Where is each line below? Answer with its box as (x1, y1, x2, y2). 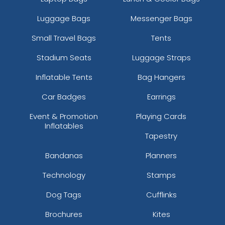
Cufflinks (146, 189, 177, 200)
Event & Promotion (30, 110, 98, 122)
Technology (42, 169, 85, 180)
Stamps (147, 169, 176, 180)
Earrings (147, 91, 176, 102)
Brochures (45, 208, 82, 219)
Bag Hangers (137, 71, 185, 82)
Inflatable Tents (35, 71, 92, 82)
